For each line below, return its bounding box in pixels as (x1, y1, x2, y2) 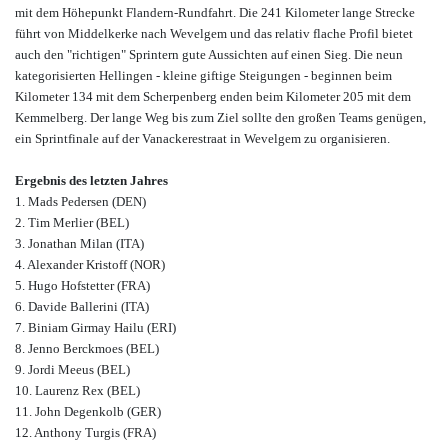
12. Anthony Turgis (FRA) (15, 425, 156, 441)
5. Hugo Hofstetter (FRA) (15, 278, 150, 294)
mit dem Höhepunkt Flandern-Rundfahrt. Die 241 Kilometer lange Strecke (15, 5, 415, 21)
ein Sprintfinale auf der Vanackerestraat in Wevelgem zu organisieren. (15, 131, 390, 147)
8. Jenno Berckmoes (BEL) (15, 341, 159, 357)
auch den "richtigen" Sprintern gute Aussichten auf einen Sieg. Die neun (15, 47, 403, 63)
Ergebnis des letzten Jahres (15, 173, 168, 189)
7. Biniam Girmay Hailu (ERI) (15, 320, 176, 336)
